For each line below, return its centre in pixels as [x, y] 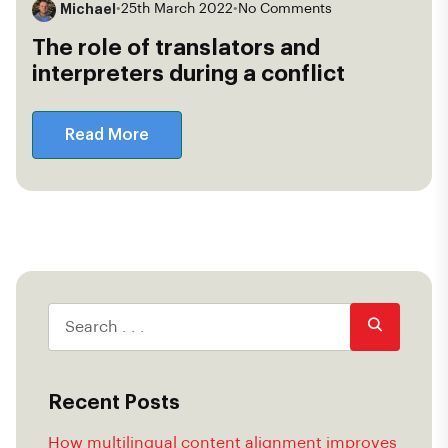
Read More [107, 134]
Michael [88, 9]
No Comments [285, 9]
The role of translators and [176, 47]
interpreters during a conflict [188, 73]
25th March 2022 [177, 9]
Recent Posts [114, 402]
